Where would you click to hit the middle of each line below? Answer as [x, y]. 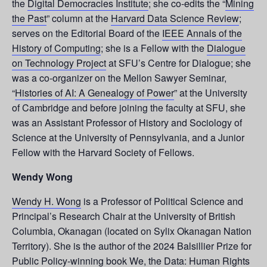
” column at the [79, 18]
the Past [29, 18]
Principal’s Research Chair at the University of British [124, 216]
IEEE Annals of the [202, 33]
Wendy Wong [42, 176]
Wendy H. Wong [46, 201]
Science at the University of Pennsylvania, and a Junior [128, 137]
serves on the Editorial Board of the [87, 33]
